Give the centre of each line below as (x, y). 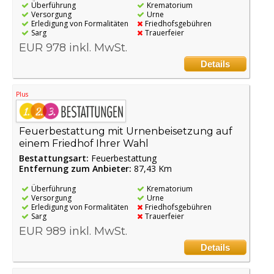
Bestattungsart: (55, 158)
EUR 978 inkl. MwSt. (73, 48)
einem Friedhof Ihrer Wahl (84, 143)
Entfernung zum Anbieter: (75, 168)
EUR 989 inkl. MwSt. (73, 231)
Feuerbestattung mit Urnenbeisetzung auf (126, 131)
